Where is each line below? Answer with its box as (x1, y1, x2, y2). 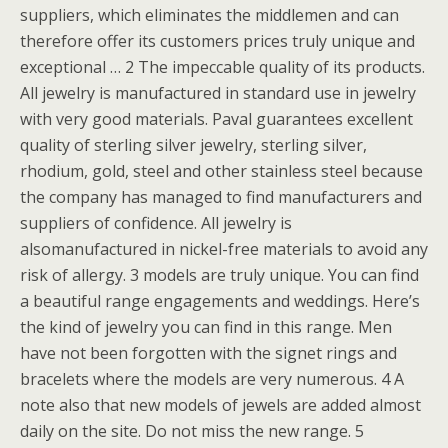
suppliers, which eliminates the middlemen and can (20, 4, 399, 26)
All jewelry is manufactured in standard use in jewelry (20, 82, 416, 104)
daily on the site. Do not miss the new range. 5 (20, 420, 364, 442)
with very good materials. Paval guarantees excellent (20, 108, 413, 130)
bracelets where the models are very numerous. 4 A (20, 368, 404, 390)
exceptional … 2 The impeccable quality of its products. (20, 56, 425, 78)
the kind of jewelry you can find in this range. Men (20, 316, 392, 338)
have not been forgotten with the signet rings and (20, 342, 397, 364)
